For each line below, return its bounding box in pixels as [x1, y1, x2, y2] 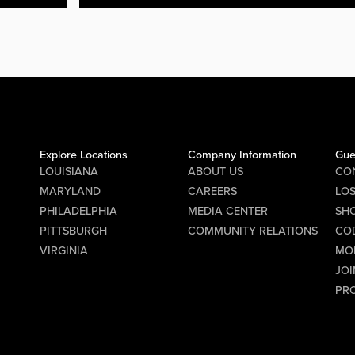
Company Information [187, 148, 296, 162]
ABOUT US [187, 165, 243, 179]
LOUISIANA [40, 165, 99, 179]
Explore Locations [40, 148, 128, 162]
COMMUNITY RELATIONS [187, 224, 318, 239]
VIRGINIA [40, 244, 89, 258]
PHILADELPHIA [40, 204, 118, 219]
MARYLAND [40, 185, 101, 199]
